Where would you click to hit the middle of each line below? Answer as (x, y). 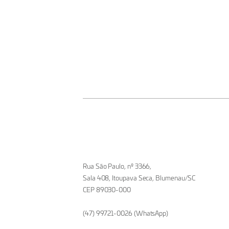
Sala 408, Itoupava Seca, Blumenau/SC (139, 177)
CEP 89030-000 (107, 189)
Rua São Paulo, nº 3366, (117, 166)
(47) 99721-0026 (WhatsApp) (126, 213)
